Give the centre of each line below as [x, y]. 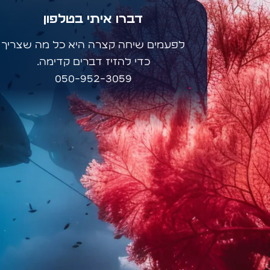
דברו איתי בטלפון [93, 19]
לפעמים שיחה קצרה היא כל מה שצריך [93, 45]
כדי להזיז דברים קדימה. [93, 62]
